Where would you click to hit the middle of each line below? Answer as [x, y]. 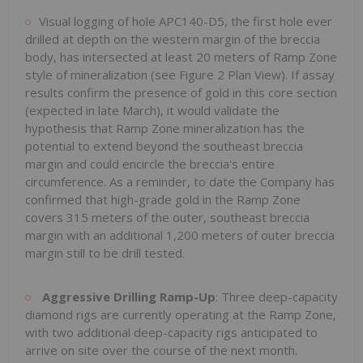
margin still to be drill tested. [105, 252]
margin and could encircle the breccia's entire [150, 163]
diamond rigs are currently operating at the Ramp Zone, [181, 314]
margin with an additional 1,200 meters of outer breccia [180, 235]
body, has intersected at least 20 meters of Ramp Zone [181, 56]
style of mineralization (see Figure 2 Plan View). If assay [180, 74]
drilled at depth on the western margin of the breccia [173, 38]
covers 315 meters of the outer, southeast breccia [167, 217]
